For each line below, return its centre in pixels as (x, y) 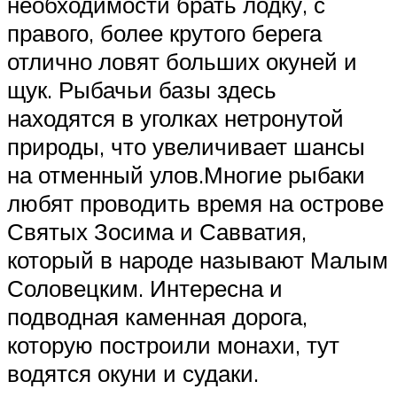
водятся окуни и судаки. (133, 373)
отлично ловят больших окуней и (182, 61)
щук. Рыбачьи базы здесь (142, 89)
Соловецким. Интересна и (145, 288)
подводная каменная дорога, (157, 316)
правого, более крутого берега (164, 32)
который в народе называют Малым (198, 259)
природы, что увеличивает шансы (186, 146)
